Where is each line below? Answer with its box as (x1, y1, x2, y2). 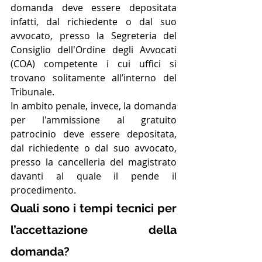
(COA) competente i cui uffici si (11, 57, 177, 70)
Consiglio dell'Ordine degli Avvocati (11, 43, 177, 56)
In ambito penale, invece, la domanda (11, 99, 177, 112)
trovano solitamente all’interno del (11, 71, 177, 84)
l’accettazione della (11, 222, 177, 237)
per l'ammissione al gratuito (11, 113, 177, 126)
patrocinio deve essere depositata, (11, 127, 177, 140)
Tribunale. (11, 85, 54, 98)
